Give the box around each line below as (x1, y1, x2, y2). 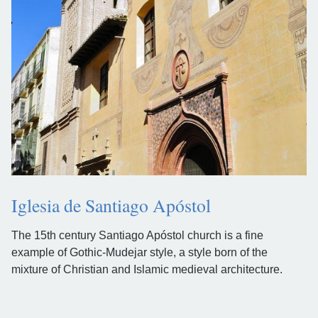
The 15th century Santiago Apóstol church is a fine (11, 229, 263, 241)
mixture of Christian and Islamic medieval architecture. (11, 263, 283, 275)
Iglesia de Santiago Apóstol (11, 192, 211, 217)
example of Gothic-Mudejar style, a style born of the (11, 246, 268, 258)
